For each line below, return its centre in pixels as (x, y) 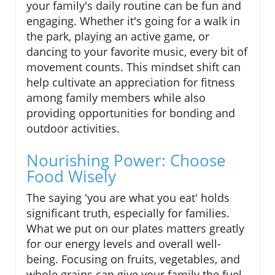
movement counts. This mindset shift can (134, 67)
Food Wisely (71, 176)
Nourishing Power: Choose (126, 161)
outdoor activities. (73, 129)
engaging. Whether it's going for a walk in (133, 21)
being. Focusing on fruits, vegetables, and (133, 259)
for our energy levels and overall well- (124, 244)
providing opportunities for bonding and (131, 113)
